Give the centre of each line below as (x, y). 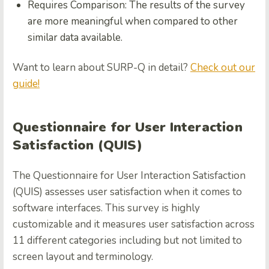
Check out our (223, 68)
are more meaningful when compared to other (133, 22)
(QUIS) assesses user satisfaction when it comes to (127, 192)
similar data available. (75, 38)
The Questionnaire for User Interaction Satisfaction (129, 176)
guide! (26, 84)
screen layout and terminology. (83, 257)
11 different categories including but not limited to (127, 241)
